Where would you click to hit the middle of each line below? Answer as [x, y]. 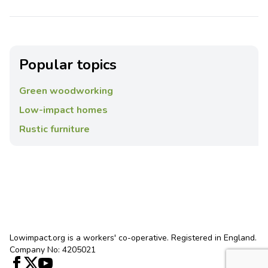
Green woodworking [66, 91]
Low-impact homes [63, 110]
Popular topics [68, 65]
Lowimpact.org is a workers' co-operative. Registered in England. [133, 238]
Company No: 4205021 [53, 250]
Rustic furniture [54, 129]
